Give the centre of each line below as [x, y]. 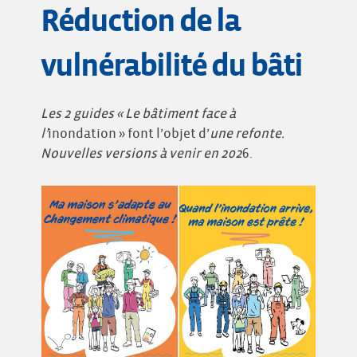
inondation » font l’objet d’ [129, 134]
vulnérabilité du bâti [171, 66]
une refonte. [247, 134]
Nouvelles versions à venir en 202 [141, 154]
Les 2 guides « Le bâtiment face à [138, 114]
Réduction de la [140, 22]
